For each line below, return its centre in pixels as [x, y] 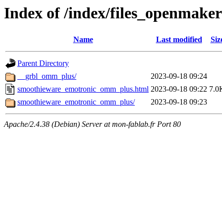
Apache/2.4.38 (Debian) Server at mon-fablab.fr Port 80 [92, 124]
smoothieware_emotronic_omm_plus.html [83, 89]
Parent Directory [43, 63]
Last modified [179, 40]
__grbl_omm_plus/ [47, 76]
